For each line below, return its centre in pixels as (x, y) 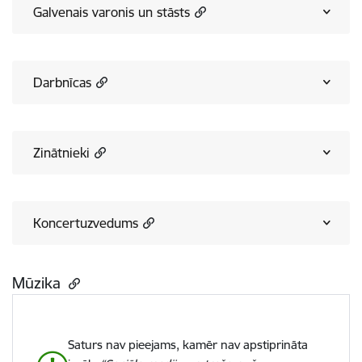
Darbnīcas (62, 83)
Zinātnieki (61, 153)
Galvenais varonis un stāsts (112, 13)
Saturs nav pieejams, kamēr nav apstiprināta (188, 345)
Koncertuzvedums (86, 223)
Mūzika (38, 283)
